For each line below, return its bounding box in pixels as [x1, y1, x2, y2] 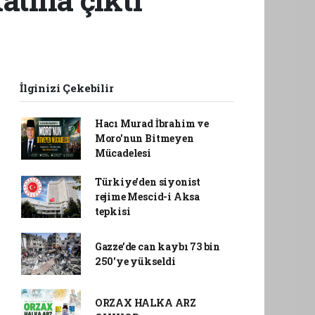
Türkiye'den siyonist [94, 175, 200, 188]
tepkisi [94, 205, 131, 218]
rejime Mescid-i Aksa [94, 190, 200, 203]
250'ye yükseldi [94, 255, 176, 268]
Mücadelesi [94, 146, 151, 160]
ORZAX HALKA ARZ [94, 296, 196, 309]
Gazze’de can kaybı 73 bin [94, 240, 221, 253]
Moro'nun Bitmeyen [94, 131, 194, 145]
